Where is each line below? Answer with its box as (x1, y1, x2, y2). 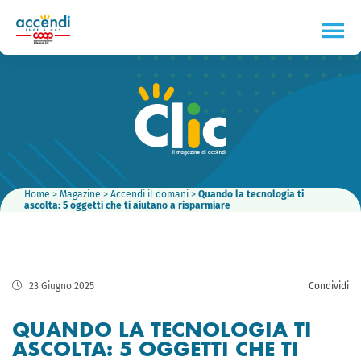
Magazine (60, 189, 101, 200)
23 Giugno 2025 (27, 280, 94, 292)
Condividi (309, 280, 349, 292)
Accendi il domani (110, 189, 189, 200)
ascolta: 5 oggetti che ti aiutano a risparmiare (24, 200, 230, 211)
